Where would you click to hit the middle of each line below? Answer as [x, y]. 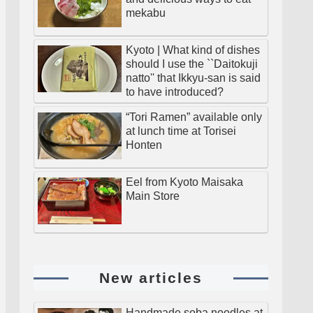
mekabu [146, 13]
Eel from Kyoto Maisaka [184, 182]
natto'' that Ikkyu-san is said [193, 78]
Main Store [153, 196]
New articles [151, 277]
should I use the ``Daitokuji [192, 64]
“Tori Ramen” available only [194, 117]
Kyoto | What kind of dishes [193, 50]
